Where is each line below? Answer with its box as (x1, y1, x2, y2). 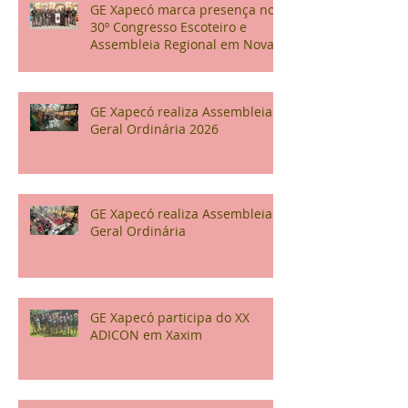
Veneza (90, 52, 134, 70)
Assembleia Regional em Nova (90, 35, 274, 53)
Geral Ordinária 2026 (90, 119, 219, 138)
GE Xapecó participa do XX (90, 308, 250, 326)
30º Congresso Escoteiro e (90, 17, 247, 36)
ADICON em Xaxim (90, 325, 202, 343)
